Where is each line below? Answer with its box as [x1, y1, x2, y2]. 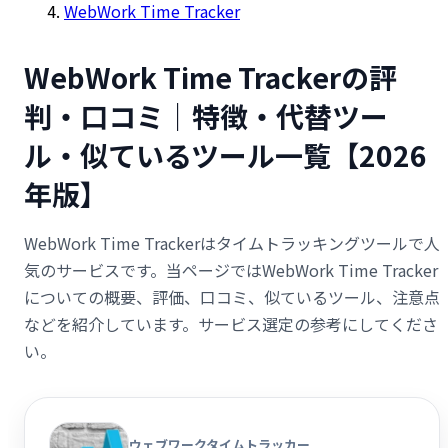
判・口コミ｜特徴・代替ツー [24, 95, 388, 136]
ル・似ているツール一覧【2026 [24, 134, 427, 175]
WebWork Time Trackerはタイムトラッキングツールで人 [24, 230, 440, 255]
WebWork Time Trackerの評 [24, 56, 397, 97]
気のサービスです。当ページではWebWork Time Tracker [24, 257, 438, 282]
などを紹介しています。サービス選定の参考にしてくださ [24, 311, 438, 336]
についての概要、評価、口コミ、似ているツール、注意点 [24, 284, 440, 309]
